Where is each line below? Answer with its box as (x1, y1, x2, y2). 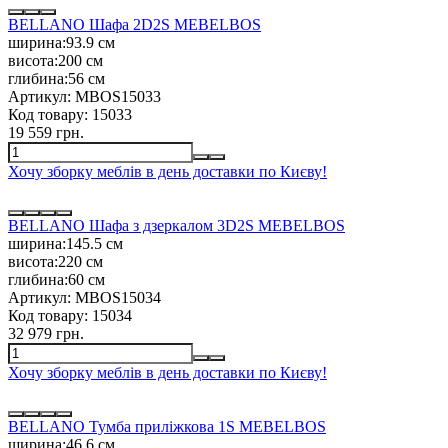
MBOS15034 (71, 288, 161, 306)
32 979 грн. (8, 324, 84, 342)
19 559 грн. (8, 123, 84, 141)
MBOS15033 (71, 87, 161, 105)
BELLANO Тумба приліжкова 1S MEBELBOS (8, 417, 326, 435)
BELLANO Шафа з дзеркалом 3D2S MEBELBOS (8, 216, 345, 234)
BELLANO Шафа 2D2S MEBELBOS (8, 15, 261, 33)
